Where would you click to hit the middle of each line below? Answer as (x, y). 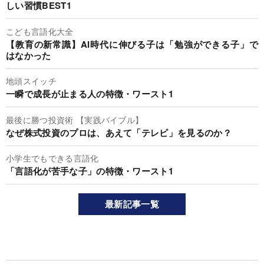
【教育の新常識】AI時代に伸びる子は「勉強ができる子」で (132, 44)
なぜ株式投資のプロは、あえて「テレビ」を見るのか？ (119, 132)
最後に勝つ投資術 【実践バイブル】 (75, 119)
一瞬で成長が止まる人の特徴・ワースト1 (90, 94)
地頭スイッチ (31, 81)
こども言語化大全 (40, 31)
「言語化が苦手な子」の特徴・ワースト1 (90, 171)
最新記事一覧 (132, 204)
